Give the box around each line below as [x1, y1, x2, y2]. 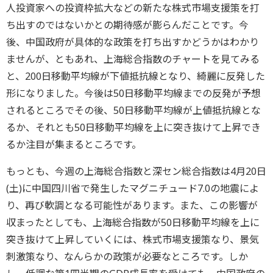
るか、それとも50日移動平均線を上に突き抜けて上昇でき [6, 121, 261, 134]
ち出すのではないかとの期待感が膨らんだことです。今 [6, 18, 249, 32]
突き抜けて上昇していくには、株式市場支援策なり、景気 [6, 233, 259, 246]
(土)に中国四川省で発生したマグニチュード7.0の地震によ [6, 182, 259, 195]
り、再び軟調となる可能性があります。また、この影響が [6, 199, 258, 212]
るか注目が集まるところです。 [6, 138, 141, 151]
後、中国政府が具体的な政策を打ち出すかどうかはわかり [6, 35, 259, 49]
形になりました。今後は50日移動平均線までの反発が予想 [6, 87, 261, 100]
